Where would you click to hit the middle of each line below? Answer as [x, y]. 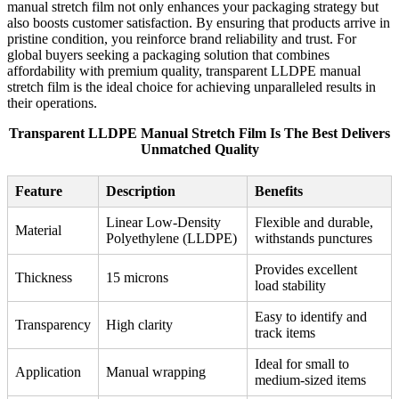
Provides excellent [306, 270]
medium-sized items [310, 380]
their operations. [52, 103]
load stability [290, 286]
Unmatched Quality [199, 150]
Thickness [44, 278]
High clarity [139, 325]
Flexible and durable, [314, 223]
